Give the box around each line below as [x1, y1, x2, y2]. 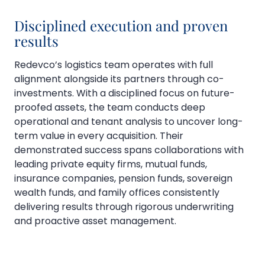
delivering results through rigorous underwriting [14, 200, 234, 214]
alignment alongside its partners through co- [14, 72, 224, 86]
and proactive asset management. [14, 214, 176, 228]
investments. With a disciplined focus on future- [14, 86, 235, 101]
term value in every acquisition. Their [14, 129, 183, 143]
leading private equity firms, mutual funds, [14, 157, 207, 172]
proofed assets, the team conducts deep [14, 101, 205, 115]
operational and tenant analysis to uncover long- [14, 115, 243, 129]
